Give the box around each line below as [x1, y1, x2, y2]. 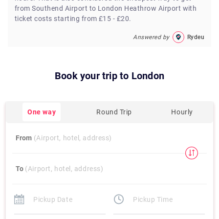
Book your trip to [55, 70, 129, 82]
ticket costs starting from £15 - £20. [15, 15, 131, 22]
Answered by [133, 33, 170, 41]
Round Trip [96, 108, 132, 116]
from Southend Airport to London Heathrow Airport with [15, 4, 197, 12]
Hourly [171, 108, 193, 116]
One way [27, 108, 56, 116]
